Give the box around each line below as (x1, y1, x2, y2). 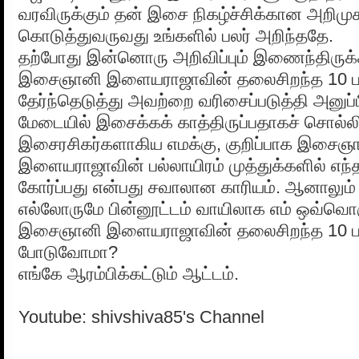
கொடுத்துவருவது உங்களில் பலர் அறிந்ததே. (18, 26, 333, 46)
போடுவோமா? (18, 242, 118, 263)
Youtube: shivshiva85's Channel (18, 307, 264, 328)
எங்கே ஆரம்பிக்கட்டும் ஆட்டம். (18, 264, 239, 284)
